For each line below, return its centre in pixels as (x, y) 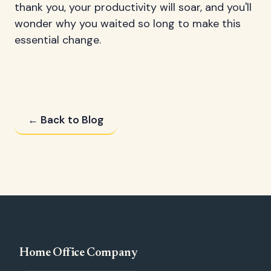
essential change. (58, 40)
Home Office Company (79, 253)
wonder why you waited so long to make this (128, 24)
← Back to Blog (66, 120)
